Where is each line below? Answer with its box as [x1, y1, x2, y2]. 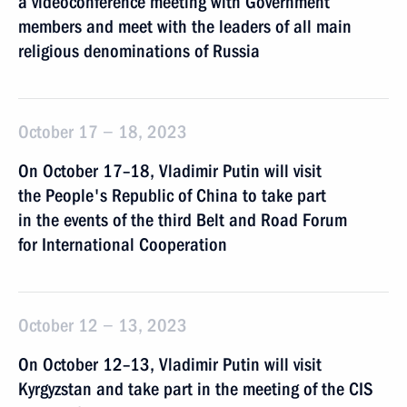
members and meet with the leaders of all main [18, 15, 352, 37]
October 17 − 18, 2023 [18, 121, 187, 143]
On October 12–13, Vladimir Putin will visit [18, 353, 322, 375]
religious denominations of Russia [18, 40, 260, 62]
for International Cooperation [18, 233, 227, 255]
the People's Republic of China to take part [18, 184, 326, 206]
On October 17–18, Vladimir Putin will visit [18, 160, 322, 182]
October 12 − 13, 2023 [18, 314, 187, 336]
